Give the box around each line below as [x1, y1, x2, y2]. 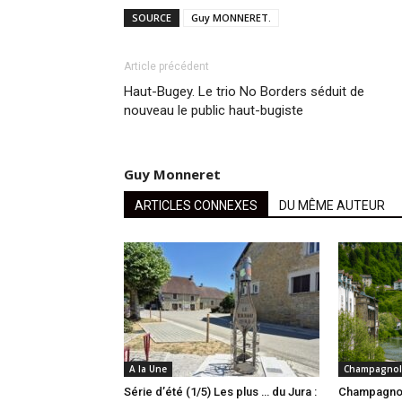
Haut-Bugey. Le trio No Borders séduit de [124, 83, 364, 100]
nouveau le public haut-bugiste [124, 102, 303, 119]
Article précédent [124, 60, 209, 74]
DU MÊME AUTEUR [279, 198, 385, 214]
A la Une [129, 363, 167, 376]
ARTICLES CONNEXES [135, 198, 258, 214]
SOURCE [132, 11, 171, 25]
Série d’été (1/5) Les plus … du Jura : [124, 385, 317, 399]
